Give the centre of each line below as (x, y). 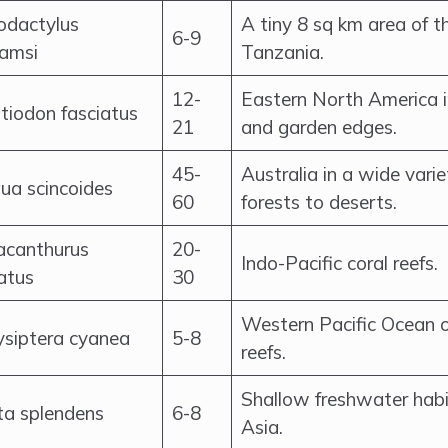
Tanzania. (282, 52)
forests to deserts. (319, 202)
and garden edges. (319, 127)
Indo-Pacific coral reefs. (339, 263)
